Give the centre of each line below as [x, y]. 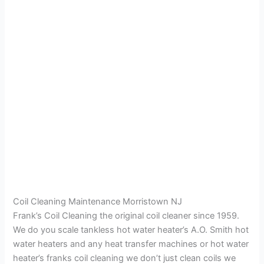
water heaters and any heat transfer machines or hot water [131, 244]
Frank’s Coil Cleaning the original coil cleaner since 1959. [126, 216]
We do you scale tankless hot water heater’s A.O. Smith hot [131, 230]
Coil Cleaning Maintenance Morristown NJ [98, 202]
